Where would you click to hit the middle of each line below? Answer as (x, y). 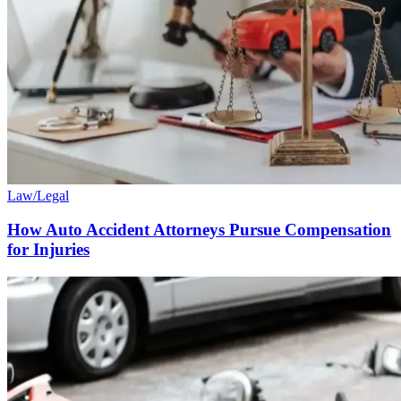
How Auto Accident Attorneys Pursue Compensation (199, 230)
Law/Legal (38, 195)
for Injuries (48, 250)
